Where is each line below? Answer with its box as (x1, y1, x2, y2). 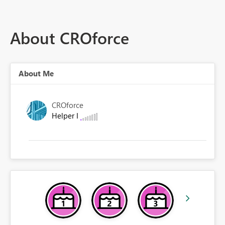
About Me (19, 68, 54, 79)
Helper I (52, 110, 80, 121)
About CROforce (10, 26, 129, 49)
